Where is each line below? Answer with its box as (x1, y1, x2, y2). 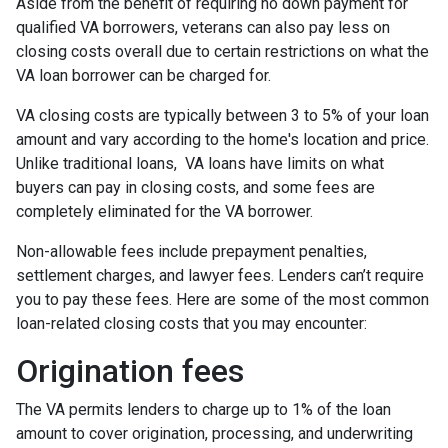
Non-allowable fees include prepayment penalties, (16, 241, 367, 261)
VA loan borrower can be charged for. (16, 65, 271, 85)
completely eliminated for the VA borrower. (16, 201, 313, 221)
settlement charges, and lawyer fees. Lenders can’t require (16, 265, 424, 285)
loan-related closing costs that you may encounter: (16, 313, 367, 333)
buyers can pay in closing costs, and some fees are (16, 177, 375, 197)
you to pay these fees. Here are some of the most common (16, 289, 429, 309)
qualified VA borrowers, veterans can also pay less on (16, 17, 390, 37)
